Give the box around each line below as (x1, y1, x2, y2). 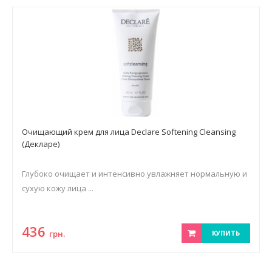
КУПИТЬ (212, 228, 240, 237)
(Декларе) (22, 138, 59, 149)
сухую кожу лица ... (22, 183, 93, 194)
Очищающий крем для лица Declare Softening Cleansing (22, 126, 236, 137)
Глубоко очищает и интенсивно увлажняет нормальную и (22, 168, 247, 179)
